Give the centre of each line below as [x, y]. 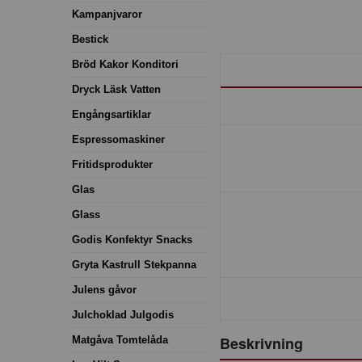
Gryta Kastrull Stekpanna [134, 264]
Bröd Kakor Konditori [125, 64]
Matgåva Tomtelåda [120, 339]
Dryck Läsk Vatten [116, 89]
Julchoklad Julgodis [123, 314]
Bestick [90, 39]
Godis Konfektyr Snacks [132, 239]
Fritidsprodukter [112, 164]
